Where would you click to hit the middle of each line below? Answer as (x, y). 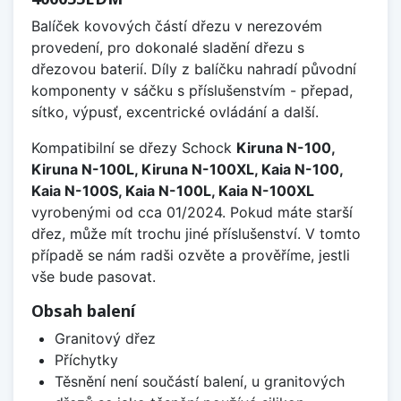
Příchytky (86, 360)
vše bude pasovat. (94, 277)
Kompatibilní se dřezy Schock (134, 148)
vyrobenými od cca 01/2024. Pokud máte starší (192, 213)
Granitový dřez (105, 339)
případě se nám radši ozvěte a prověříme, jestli (191, 256)
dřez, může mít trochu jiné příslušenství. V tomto (196, 234)
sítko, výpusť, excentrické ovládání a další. (175, 112)
